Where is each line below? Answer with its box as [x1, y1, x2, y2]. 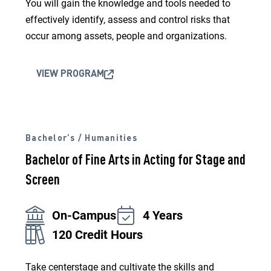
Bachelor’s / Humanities [25, 134, 137, 143]
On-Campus [52, 208, 116, 223]
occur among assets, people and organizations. [25, 30, 227, 42]
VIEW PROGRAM [36, 70, 104, 79]
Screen [25, 174, 60, 188]
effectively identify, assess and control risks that [25, 14, 230, 25]
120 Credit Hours [52, 227, 143, 242]
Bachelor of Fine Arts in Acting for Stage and [25, 154, 246, 168]
